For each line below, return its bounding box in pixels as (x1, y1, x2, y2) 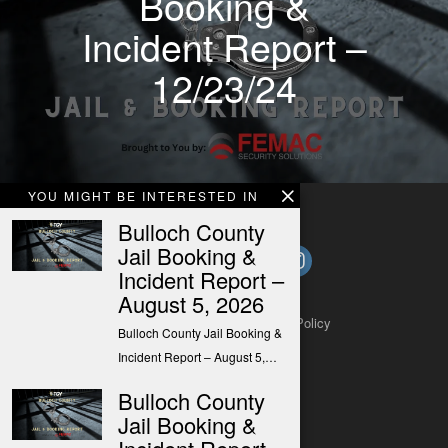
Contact (80, 312, 125, 332)
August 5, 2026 (118, 288, 264, 319)
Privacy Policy (247, 312, 331, 332)
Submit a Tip (149, 312, 223, 332)
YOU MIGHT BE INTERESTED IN (28, 187, 259, 204)
